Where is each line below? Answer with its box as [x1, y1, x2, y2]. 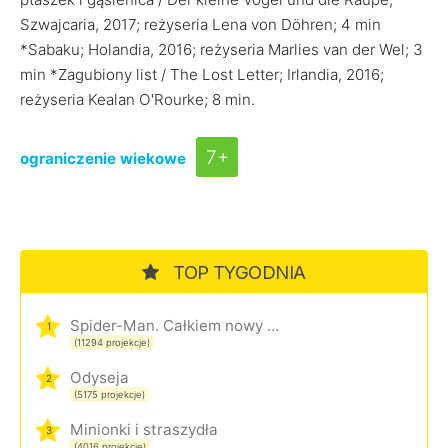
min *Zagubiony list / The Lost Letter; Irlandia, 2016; [20, 65, 384, 84]
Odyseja [70, 368, 129, 387]
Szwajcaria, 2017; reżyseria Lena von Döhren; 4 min [20, 15, 381, 34]
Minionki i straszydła [70, 420, 218, 439]
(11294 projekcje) [74, 337, 150, 348]
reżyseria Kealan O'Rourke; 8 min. [20, 90, 255, 109]
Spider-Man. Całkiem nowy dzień [267, 316, 279, 335]
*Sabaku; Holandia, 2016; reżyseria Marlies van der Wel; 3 [20, 40, 423, 59]
